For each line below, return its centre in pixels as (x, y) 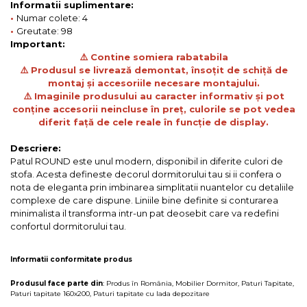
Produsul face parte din (57, 283)
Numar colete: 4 (52, 17)
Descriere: (36, 148)
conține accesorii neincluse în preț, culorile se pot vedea (153, 109)
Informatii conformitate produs (71, 259)
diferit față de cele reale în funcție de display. (153, 122)
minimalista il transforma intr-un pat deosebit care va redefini (145, 213)
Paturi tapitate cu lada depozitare (151, 293)
